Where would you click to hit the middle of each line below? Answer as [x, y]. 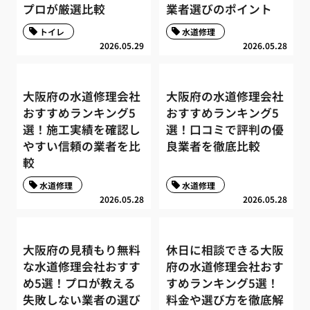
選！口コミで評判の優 [225, 129]
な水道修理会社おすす [82, 266]
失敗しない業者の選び [82, 299]
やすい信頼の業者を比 [82, 146]
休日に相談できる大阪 [225, 249]
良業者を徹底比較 [213, 146]
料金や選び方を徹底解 [225, 299]
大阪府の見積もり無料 [82, 249]
